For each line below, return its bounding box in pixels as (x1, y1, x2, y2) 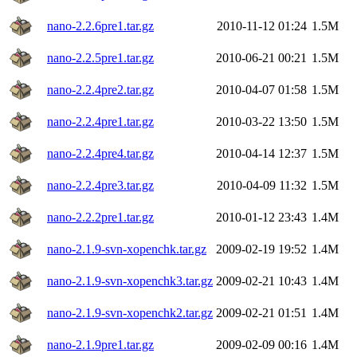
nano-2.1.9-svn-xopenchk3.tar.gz (47, 273, 213, 288)
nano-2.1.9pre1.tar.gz (47, 337, 154, 351)
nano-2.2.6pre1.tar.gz (47, 18, 154, 33)
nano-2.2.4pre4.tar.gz (47, 146, 154, 160)
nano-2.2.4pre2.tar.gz (47, 82, 154, 96)
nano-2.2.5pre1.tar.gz (47, 50, 154, 65)
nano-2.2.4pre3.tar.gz (47, 178, 154, 192)
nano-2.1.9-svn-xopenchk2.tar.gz (47, 305, 213, 320)
